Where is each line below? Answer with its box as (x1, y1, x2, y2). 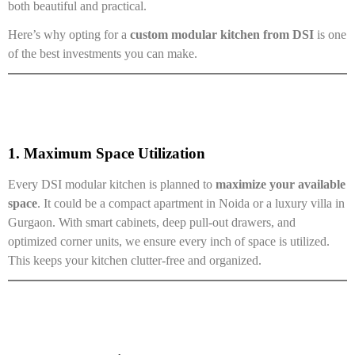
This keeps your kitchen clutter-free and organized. (8, 253, 261, 267)
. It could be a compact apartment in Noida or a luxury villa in (37, 196, 345, 210)
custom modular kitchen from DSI (130, 27, 314, 41)
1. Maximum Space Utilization (8, 144, 205, 162)
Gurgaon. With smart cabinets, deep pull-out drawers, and (8, 215, 296, 229)
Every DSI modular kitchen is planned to (8, 177, 216, 191)
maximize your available (216, 177, 345, 191)
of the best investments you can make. (8, 46, 197, 60)
